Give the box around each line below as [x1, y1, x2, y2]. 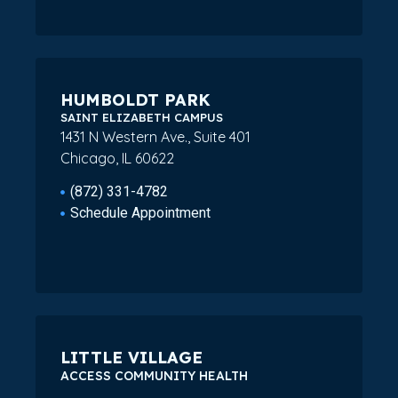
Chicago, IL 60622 [60, 148, 174, 167]
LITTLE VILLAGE [60, 346, 203, 368]
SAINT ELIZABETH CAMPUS [60, 109, 223, 124]
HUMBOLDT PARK [60, 89, 211, 110]
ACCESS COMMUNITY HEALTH [60, 367, 248, 384]
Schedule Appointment [70, 204, 211, 222]
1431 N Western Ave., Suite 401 [60, 127, 251, 146]
